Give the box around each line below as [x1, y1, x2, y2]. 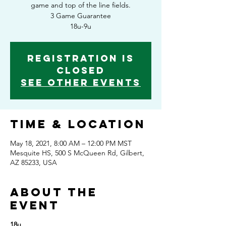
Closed [56, 65, 105, 76]
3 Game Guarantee [50, 11, 111, 20]
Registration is [27, 52, 134, 64]
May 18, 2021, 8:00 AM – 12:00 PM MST [10, 139, 132, 148]
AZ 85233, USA [10, 158, 57, 167]
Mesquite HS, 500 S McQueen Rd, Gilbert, [10, 148, 144, 157]
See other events [21, 77, 141, 88]
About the [10, 185, 97, 199]
